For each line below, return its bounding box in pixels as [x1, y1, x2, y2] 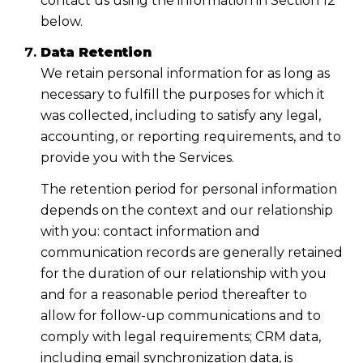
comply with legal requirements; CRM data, [40, 328, 321, 344]
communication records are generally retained [40, 244, 343, 260]
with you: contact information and [40, 223, 260, 239]
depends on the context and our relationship [40, 202, 333, 218]
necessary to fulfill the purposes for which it [40, 87, 325, 103]
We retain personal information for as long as [40, 66, 330, 82]
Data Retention [40, 45, 152, 61]
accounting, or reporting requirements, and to [40, 129, 341, 145]
